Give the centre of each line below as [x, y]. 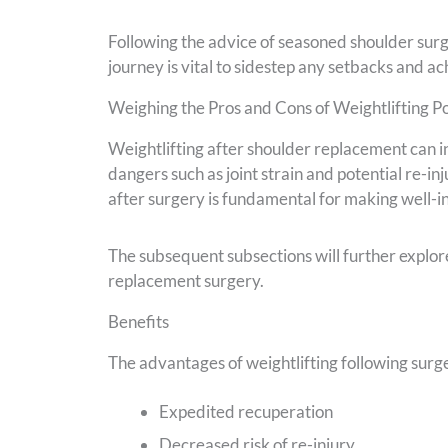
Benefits [138, 322]
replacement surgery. [185, 281]
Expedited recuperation [245, 412]
